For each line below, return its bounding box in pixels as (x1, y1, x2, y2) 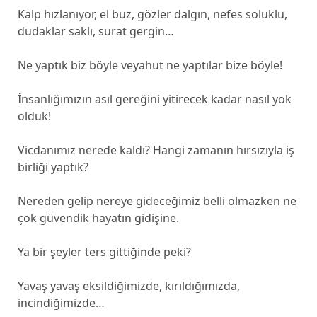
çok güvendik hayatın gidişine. (17, 210, 179, 226)
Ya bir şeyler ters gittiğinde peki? (17, 244, 191, 260)
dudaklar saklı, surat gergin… (17, 23, 174, 39)
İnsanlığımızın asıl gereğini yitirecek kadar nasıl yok (17, 91, 292, 107)
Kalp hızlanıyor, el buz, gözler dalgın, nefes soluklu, (17, 6, 287, 22)
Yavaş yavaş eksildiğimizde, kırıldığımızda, (17, 278, 240, 294)
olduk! (17, 108, 51, 124)
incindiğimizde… (17, 295, 105, 311)
